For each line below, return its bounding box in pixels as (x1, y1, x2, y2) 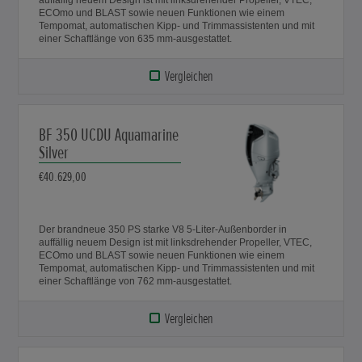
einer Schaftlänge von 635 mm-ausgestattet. (39, 32, 233, 44)
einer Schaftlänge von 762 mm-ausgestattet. (39, 275, 233, 287)
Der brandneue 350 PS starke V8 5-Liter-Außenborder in (39, 223, 288, 235)
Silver (39, 141, 69, 164)
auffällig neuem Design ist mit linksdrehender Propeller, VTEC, (39, 236, 171, 248)
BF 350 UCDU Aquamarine (39, 124, 179, 146)
